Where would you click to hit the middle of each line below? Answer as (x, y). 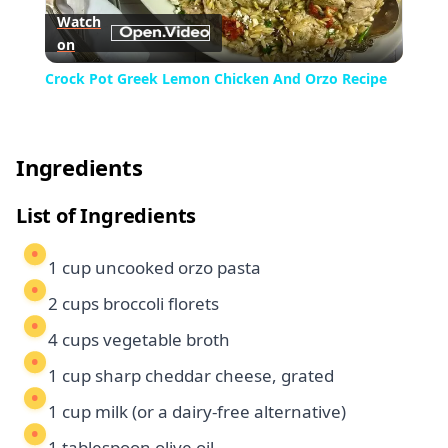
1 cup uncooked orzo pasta (154, 268)
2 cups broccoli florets (133, 304)
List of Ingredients (106, 216)
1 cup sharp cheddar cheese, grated (191, 376)
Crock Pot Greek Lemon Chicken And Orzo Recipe (215, 79)
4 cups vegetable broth (139, 340)
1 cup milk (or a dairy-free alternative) (197, 412)
